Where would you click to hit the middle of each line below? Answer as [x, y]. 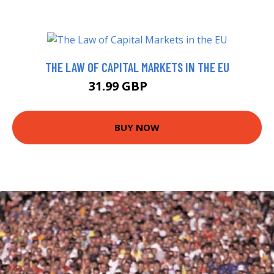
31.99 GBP [119, 86]
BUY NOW [137, 128]
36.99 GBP [168, 87]
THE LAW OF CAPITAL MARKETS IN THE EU [137, 67]
